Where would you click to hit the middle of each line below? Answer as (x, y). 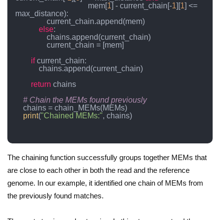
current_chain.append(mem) (31, 21)
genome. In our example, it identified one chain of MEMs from (105, 183)
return (41, 84)
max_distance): (42, 13)
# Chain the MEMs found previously (85, 100)
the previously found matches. (55, 195)
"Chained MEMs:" (72, 115)
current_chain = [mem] (31, 45)
